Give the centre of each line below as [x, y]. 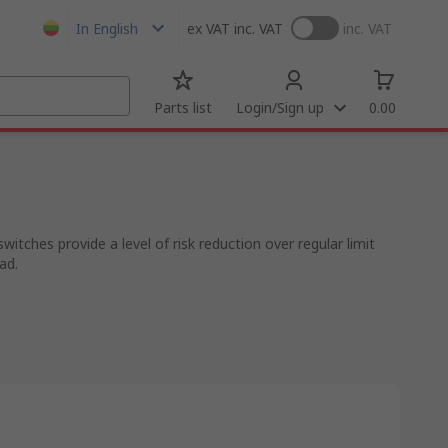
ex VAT [208, 28]
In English [107, 28]
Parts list [183, 107]
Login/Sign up [280, 107]
